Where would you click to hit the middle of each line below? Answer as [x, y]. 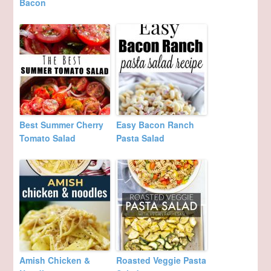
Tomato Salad [48, 138]
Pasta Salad [141, 138]
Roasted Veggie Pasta [162, 260]
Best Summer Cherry [62, 124]
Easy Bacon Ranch [155, 124]
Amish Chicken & [55, 260]
